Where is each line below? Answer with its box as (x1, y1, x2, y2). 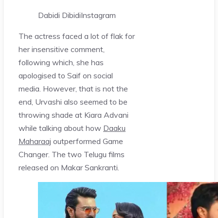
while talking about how (18, 123, 103, 133)
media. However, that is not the (18, 83, 128, 93)
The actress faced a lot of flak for (18, 31, 135, 41)
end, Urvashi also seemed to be (18, 96, 127, 107)
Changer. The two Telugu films (18, 149, 125, 159)
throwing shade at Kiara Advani (18, 109, 128, 120)
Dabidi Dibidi (38, 10, 81, 20)
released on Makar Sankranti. (18, 162, 119, 172)
